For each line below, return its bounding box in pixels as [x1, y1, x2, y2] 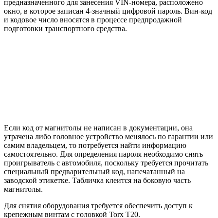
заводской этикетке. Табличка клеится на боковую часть [4, 176, 191, 185]
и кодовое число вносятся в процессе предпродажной [4, 16, 182, 24]
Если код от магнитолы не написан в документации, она [4, 124, 193, 132]
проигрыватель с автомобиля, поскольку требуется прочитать [4, 159, 208, 167]
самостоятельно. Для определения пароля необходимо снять [4, 150, 203, 159]
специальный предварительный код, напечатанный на [4, 167, 185, 176]
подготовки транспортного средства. [4, 24, 127, 33]
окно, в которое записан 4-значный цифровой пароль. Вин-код [4, 7, 212, 16]
